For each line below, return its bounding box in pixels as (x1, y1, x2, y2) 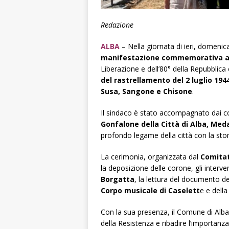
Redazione (101, 19, 133, 30)
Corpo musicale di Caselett (101, 185, 200, 195)
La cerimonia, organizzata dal (101, 151, 200, 162)
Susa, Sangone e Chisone (101, 86, 192, 96)
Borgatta (101, 174, 134, 184)
